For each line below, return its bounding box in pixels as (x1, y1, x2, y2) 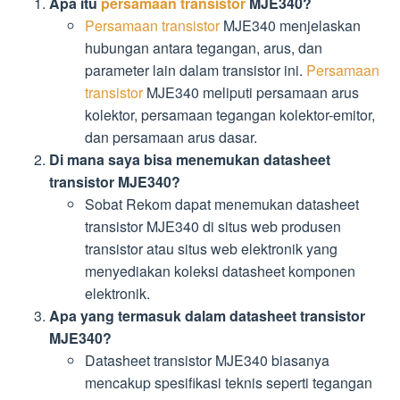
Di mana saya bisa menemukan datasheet (49, 149, 330, 171)
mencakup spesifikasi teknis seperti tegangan (85, 372, 372, 394)
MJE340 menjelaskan (220, 15, 361, 37)
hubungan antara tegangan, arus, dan (85, 37, 322, 59)
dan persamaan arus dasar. (85, 127, 257, 148)
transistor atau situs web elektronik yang (85, 238, 337, 260)
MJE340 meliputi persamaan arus (143, 82, 359, 104)
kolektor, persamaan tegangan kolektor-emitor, (85, 104, 375, 126)
